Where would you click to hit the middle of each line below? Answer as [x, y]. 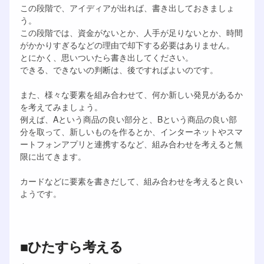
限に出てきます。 [53, 156]
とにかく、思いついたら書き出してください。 [106, 57]
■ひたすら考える [71, 246]
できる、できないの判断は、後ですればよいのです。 [119, 69]
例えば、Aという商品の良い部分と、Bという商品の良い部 [128, 119]
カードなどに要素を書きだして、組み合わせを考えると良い [131, 181]
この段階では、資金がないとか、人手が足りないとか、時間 [131, 32]
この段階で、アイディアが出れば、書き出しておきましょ [127, 7]
